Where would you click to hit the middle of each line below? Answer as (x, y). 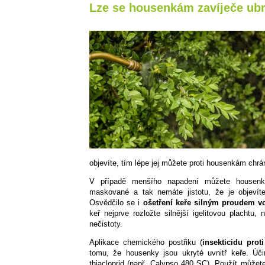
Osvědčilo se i (116, 202)
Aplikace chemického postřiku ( (146, 242)
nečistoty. (106, 224)
